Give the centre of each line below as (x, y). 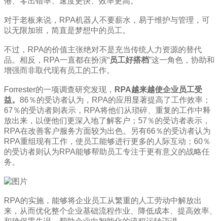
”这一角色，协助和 (182, 60)
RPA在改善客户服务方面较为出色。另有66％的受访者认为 (107, 131)
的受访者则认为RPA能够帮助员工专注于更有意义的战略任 (107, 152)
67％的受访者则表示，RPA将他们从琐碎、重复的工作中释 (107, 110)
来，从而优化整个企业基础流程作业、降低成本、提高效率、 (110, 211)
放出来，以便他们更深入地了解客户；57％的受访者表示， (107, 121)
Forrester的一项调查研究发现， (59, 90)
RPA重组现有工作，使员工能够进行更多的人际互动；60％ (107, 142)
